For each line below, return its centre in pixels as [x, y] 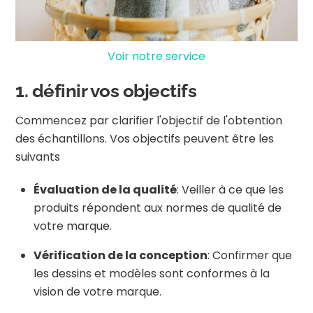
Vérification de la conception [121, 255]
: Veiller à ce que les [230, 189]
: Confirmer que [250, 255]
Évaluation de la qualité [105, 189]
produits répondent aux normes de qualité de [158, 208]
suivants [38, 157]
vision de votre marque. [97, 291]
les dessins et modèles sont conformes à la [152, 273]
